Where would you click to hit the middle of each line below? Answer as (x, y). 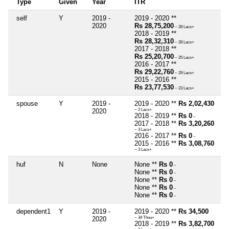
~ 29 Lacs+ (184, 73)
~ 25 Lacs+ (184, 57)
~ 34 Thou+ (144, 217)
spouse (27, 103)
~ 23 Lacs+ (184, 88)
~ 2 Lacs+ (143, 109)
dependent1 (33, 211)
